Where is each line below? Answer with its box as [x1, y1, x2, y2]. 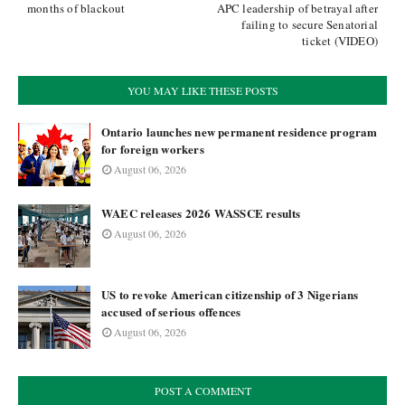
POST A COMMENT [154, 383, 251, 398]
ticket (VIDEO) [302, 33, 378, 49]
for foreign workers [101, 140, 204, 157]
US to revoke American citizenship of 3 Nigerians [101, 286, 359, 303]
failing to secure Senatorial [241, 16, 378, 33]
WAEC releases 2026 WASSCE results [101, 204, 301, 221]
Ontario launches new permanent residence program [101, 123, 378, 140]
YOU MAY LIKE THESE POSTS [127, 83, 278, 98]
